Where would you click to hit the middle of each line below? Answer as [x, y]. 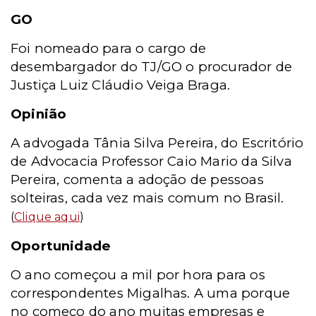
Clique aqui [47, 217]
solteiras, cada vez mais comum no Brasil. [147, 198]
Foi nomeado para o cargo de [109, 48]
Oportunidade [61, 246]
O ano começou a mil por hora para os [138, 275]
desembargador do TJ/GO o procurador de [152, 67]
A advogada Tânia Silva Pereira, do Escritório [157, 143]
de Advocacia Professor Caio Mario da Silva [151, 161]
